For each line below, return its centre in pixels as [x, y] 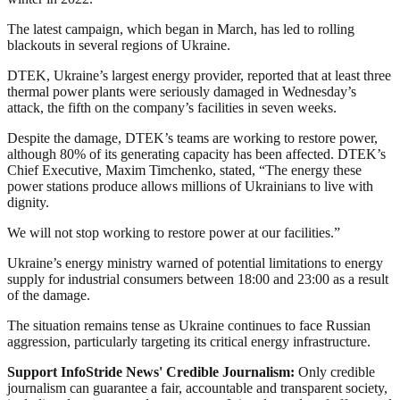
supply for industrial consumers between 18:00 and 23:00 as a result [198, 279]
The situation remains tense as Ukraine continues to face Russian [189, 326]
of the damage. [49, 296]
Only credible [337, 372]
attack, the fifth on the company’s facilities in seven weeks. [172, 108]
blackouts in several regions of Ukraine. [119, 46]
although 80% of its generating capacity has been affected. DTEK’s [196, 154]
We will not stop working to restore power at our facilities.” [174, 233]
